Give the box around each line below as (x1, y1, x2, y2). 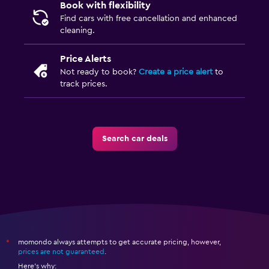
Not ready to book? (60, 68, 139, 77)
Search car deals (101, 134, 168, 144)
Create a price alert (139, 68, 213, 77)
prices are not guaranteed (18, 248, 104, 256)
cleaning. (60, 26, 95, 35)
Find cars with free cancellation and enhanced (60, 14, 237, 23)
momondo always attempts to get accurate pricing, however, (18, 238, 221, 246)
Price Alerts (60, 54, 111, 64)
